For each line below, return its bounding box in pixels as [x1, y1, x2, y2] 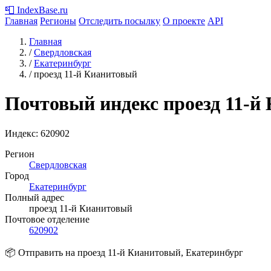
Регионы [40, 16, 76, 26]
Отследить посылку [79, 16, 160, 26]
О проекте [163, 16, 205, 26]
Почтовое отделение [5, 214, 90, 224]
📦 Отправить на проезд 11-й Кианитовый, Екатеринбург [5, 247, 243, 258]
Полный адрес [5, 192, 64, 203]
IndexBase [17, 5, 57, 15]
